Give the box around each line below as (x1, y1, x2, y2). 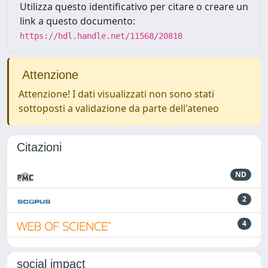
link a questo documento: (20, 14, 135, 28)
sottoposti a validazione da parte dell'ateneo (19, 102, 219, 115)
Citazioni (17, 141, 62, 154)
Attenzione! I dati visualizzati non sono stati (19, 87, 214, 100)
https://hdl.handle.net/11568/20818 (20, 31, 182, 41)
